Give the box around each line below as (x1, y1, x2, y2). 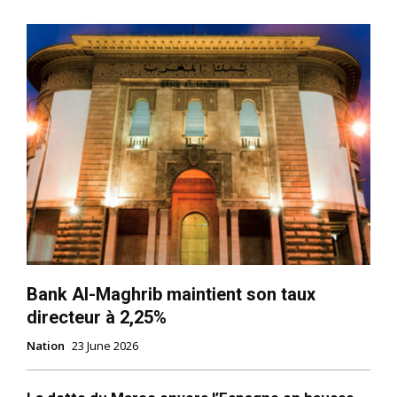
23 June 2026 (72, 338, 138, 354)
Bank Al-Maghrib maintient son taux (27, 284, 315, 306)
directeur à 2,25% (27, 307, 167, 329)
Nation (27, 338, 65, 354)
